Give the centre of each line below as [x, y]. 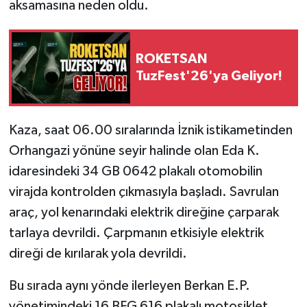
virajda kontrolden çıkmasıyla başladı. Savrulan [144, 192]
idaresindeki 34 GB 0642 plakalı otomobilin [135, 171]
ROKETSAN [171, 59]
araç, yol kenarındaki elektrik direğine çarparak [144, 212]
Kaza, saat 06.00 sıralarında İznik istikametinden [150, 130]
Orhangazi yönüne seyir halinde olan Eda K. [134, 150]
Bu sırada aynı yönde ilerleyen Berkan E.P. [129, 285]
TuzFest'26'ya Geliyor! [209, 76]
